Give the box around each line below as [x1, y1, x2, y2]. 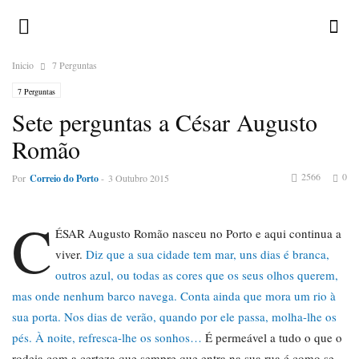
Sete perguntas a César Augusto [12, 106, 317, 138]
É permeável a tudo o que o [202, 329, 342, 345]
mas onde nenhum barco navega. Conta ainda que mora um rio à [12, 288, 336, 304]
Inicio [12, 58, 34, 71]
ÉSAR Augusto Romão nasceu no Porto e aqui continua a [54, 225, 341, 241]
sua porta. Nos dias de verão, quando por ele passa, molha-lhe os [12, 309, 337, 325]
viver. [54, 246, 86, 262]
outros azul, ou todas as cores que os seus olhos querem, [54, 267, 338, 283]
